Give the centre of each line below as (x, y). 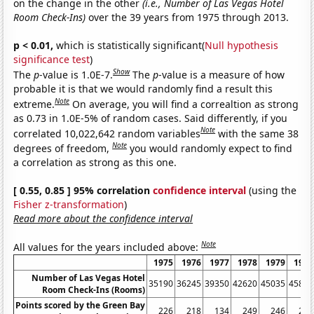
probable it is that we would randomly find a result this (143, 88)
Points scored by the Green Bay (81, 305)
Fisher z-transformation (69, 204)
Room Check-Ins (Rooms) (94, 289)
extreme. (34, 104)
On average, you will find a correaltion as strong (186, 104)
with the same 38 (259, 133)
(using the (272, 190)
